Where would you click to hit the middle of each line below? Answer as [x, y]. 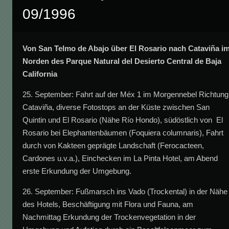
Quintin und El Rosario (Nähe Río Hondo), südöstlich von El [123, 120]
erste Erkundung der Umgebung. [77, 171]
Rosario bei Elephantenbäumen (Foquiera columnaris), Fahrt [123, 132]
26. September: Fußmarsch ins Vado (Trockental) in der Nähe [125, 191]
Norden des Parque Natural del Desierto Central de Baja [122, 61]
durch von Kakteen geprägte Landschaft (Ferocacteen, [113, 145]
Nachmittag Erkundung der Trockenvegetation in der [109, 217]
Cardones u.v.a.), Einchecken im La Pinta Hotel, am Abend [120, 158]
